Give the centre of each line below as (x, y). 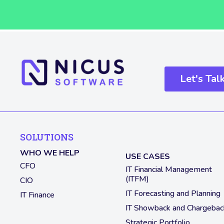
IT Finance (37, 195)
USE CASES (147, 157)
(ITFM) (137, 179)
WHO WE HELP (50, 153)
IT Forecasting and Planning (173, 194)
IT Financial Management (168, 170)
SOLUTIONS (47, 137)
